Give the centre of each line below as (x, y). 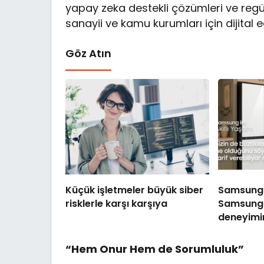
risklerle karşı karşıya (116, 204)
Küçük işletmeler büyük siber (106, 190)
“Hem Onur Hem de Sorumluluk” (155, 249)
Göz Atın (88, 53)
